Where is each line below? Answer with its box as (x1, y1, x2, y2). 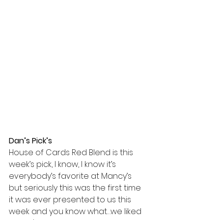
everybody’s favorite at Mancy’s (9, 170, 134, 182)
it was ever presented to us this (9, 194, 133, 206)
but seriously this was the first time (9, 182, 143, 194)
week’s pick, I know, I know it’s (9, 159, 118, 170)
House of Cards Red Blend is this (9, 147, 135, 159)
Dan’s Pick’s (9, 135, 52, 147)
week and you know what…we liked (9, 206, 143, 218)
